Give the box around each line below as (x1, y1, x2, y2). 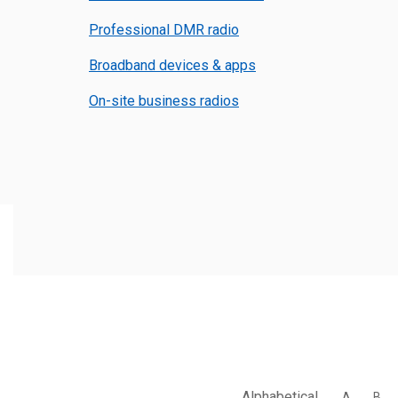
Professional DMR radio (89, 21, 239, 38)
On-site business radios (89, 92, 239, 109)
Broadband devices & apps (89, 57, 256, 74)
